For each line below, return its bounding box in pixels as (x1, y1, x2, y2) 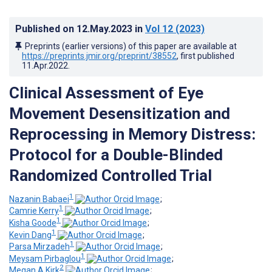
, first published (177, 50, 234, 61)
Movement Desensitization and (9, 104, 230, 123)
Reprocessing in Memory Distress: (9, 124, 256, 143)
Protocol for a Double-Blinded (9, 145, 223, 164)
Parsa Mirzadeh (9, 242, 70, 252)
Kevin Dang (9, 229, 52, 240)
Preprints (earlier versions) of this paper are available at (25, 41, 237, 51)
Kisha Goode (9, 217, 56, 228)
